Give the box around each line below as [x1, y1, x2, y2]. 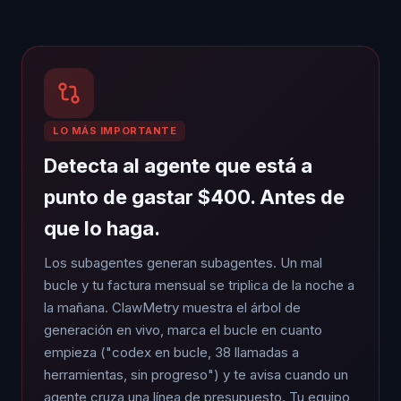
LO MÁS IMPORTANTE [53, 124, 177, 137]
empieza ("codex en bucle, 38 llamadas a [44, 343, 299, 361]
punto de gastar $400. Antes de [44, 184, 345, 209]
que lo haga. [44, 216, 160, 240]
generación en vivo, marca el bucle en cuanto [44, 320, 322, 338]
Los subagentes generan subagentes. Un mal [44, 253, 322, 271]
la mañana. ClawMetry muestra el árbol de [44, 298, 301, 316]
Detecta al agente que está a [44, 153, 312, 177]
